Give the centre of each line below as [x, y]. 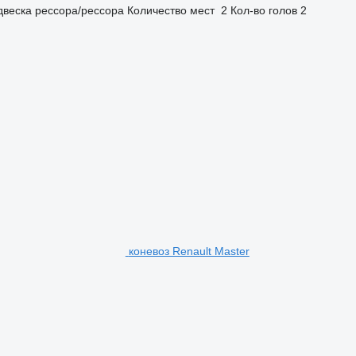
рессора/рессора [79, 10]
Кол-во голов [263, 10]
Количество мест [170, 10]
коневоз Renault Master [189, 251]
